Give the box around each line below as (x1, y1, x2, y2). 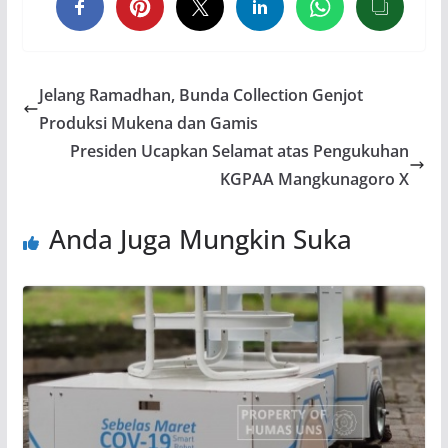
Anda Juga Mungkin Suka (48, 220, 352, 257)
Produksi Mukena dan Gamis (38, 111, 258, 134)
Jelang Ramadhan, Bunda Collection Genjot (38, 83, 363, 106)
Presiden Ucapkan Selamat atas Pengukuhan (70, 139, 410, 162)
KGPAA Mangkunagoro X (220, 167, 410, 190)
